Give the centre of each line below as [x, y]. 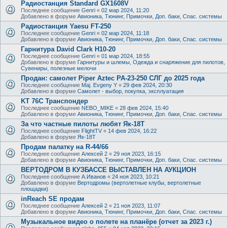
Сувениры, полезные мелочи [59, 68]
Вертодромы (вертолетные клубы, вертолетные [139, 182]
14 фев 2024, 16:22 [132, 131]
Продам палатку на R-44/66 [65, 147]
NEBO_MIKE [97, 108]
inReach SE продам [53, 198]
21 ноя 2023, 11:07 [137, 205]
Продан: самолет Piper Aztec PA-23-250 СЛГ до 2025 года [113, 78]
